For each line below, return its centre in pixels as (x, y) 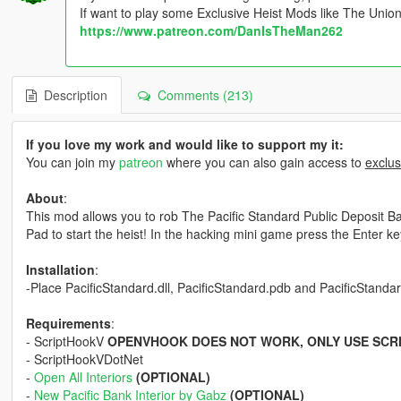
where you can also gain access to (264, 162)
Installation (60, 270)
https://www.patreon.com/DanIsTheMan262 (211, 31)
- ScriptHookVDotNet (84, 359)
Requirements (68, 324)
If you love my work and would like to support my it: (184, 145)
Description (72, 95)
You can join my (72, 162)
